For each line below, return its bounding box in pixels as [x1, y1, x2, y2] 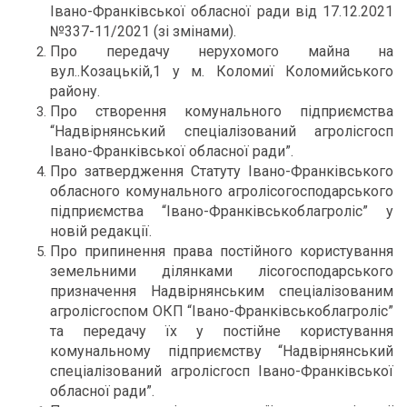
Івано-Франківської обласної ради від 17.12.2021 [50, 3, 393, 20]
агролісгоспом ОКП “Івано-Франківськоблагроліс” [50, 303, 393, 320]
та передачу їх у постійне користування [50, 323, 393, 340]
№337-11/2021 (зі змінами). [50, 23, 236, 40]
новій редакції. [50, 223, 152, 240]
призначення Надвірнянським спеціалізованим [50, 283, 393, 300]
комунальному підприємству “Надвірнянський [50, 342, 393, 360]
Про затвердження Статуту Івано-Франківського [50, 163, 393, 180]
